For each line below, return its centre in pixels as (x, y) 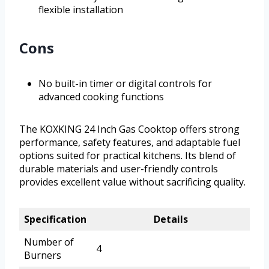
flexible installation (81, 10)
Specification (55, 219)
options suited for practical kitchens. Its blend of (128, 156)
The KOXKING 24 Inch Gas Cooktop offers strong (129, 129)
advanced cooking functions (101, 97)
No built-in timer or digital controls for (125, 84)
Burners (43, 255)
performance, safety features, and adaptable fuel (130, 143)
